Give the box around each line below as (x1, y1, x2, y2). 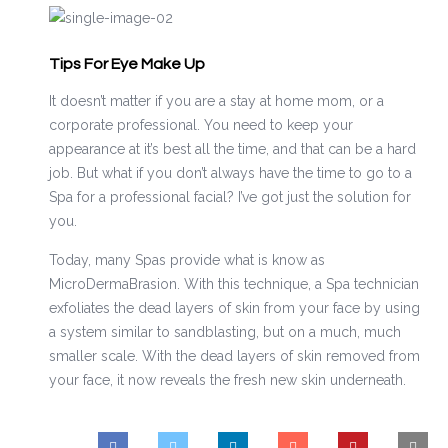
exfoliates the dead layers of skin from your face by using (48, 300, 420, 317)
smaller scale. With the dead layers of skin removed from (48, 348, 420, 365)
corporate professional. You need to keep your (48, 117, 353, 134)
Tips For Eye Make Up (48, 56, 205, 73)
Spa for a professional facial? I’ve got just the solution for (48, 189, 411, 206)
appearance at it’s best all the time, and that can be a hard (48, 141, 416, 158)
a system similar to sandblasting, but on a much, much (48, 324, 401, 341)
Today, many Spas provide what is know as (48, 252, 325, 269)
